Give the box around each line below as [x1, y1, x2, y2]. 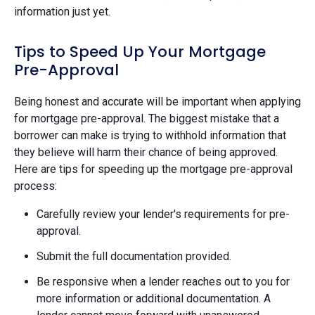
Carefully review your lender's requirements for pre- [37, 207, 290, 221]
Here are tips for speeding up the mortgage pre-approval [14, 162, 292, 176]
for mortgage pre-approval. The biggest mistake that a [14, 111, 279, 125]
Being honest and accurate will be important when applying [14, 94, 301, 108]
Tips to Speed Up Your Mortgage [14, 40, 266, 63]
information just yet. [14, 4, 110, 18]
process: [14, 179, 57, 193]
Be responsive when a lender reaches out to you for [37, 274, 290, 288]
